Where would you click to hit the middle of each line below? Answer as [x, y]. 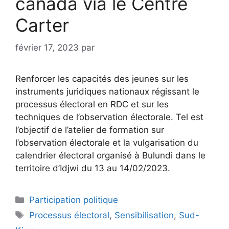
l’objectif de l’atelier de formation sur [90, 130]
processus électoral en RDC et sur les [92, 104]
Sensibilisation [144, 215]
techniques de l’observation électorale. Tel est [109, 117]
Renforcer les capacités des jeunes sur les [102, 79]
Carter [42, 25]
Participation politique [74, 200]
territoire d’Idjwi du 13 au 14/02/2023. [93, 168]
